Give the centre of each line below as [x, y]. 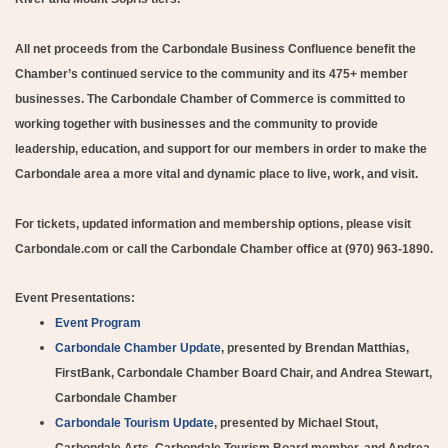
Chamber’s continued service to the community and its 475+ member [211, 73]
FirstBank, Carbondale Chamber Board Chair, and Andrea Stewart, [243, 372]
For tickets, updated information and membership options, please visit [213, 223]
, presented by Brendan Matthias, [315, 347]
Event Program [98, 322]
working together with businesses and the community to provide [196, 123]
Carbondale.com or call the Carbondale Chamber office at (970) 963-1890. [224, 248]
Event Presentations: [78, 297]
